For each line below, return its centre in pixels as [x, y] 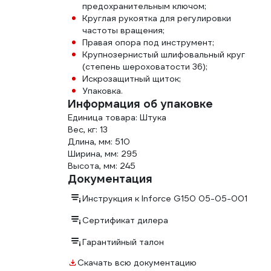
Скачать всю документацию [137, 263]
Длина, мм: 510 [99, 142]
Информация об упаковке [140, 104]
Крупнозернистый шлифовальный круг [164, 54]
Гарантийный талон [123, 242]
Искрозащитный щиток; [132, 79]
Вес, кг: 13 [88, 129]
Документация [110, 179]
